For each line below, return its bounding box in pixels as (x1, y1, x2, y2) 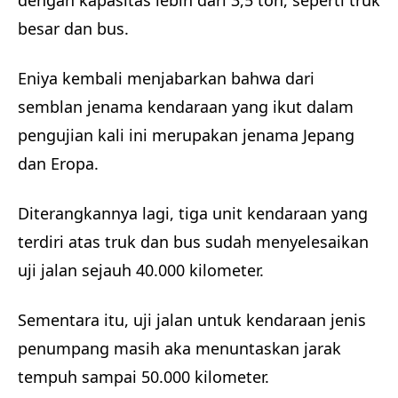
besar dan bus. (18, 17, 129, 39)
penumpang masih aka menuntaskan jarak (18, 337, 341, 359)
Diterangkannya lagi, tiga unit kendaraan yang (18, 202, 368, 224)
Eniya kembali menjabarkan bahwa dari (18, 67, 314, 89)
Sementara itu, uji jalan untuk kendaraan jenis (18, 308, 366, 330)
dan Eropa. (18, 152, 99, 174)
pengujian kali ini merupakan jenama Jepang (18, 123, 354, 146)
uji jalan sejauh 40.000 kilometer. (18, 259, 268, 281)
